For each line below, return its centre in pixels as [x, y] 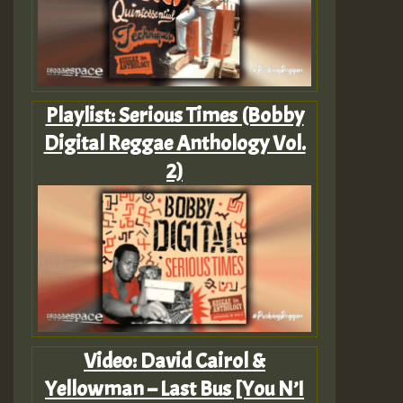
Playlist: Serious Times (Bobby [175, 116]
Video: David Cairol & [175, 361]
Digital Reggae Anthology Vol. [175, 143]
